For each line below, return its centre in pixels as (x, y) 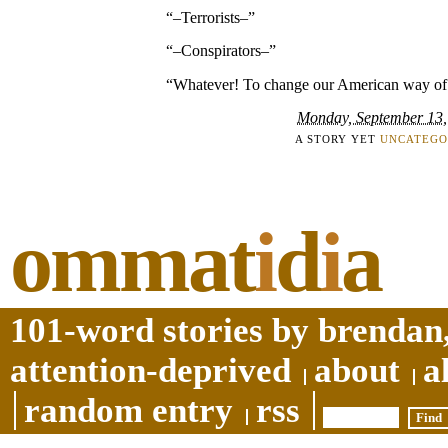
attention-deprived (150, 370)
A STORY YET (337, 138)
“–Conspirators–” (221, 51)
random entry (128, 410)
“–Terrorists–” (210, 17)
